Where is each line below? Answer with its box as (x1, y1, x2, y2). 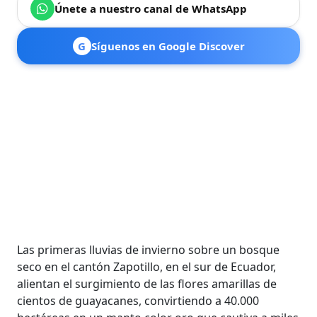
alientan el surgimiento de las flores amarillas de (17, 276, 277, 292)
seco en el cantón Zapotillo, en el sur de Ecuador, (17, 259, 277, 275)
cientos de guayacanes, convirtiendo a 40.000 (17, 293, 260, 309)
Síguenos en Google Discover (91, 39, 245, 53)
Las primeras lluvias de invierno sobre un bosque (17, 242, 280, 258)
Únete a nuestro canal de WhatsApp (54, 1, 248, 16)
